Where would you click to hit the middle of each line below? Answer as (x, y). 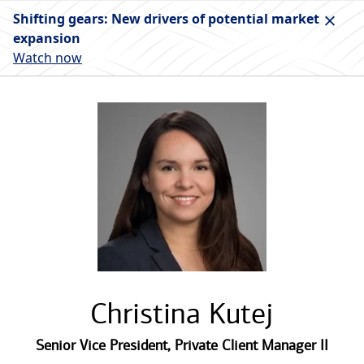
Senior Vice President (102, 345)
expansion (47, 38)
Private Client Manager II (251, 345)
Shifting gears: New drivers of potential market (166, 19)
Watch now (48, 58)
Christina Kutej (182, 313)
